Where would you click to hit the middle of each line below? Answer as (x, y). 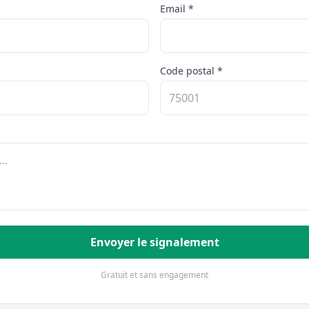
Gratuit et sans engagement (154, 275)
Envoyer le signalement (154, 242)
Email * (177, 9)
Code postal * (191, 71)
